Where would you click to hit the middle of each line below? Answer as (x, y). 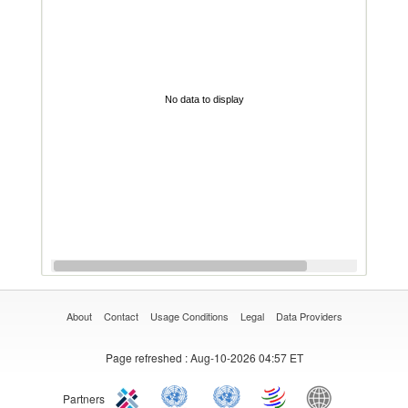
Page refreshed (143, 357)
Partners (83, 398)
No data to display (204, 99)
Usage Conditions (189, 316)
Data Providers (309, 316)
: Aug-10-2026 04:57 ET (242, 357)
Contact (121, 316)
